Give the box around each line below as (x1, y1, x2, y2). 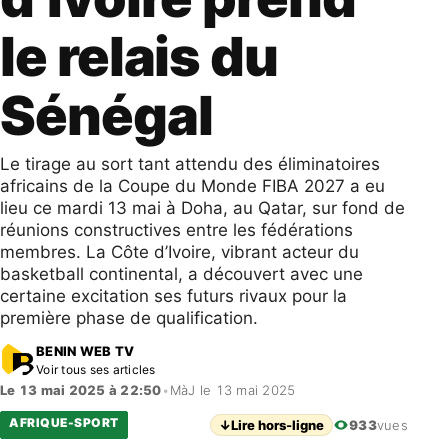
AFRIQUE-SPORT (9, 415, 119, 430)
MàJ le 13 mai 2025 (169, 382, 296, 398)
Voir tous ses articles (36, 361, 156, 377)
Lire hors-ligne (231, 417, 325, 433)
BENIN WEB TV (36, 342, 135, 359)
